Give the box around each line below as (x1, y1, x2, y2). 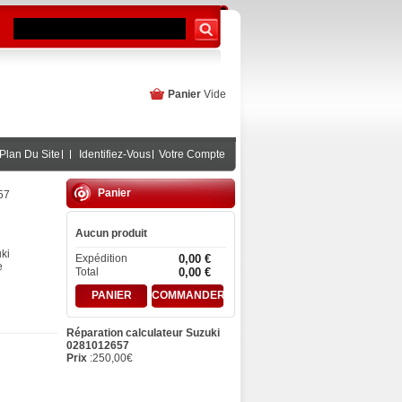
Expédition (75, 251, 127, 265)
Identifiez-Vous (79, 148, 151, 161)
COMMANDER (152, 288, 225, 301)
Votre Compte (159, 148, 225, 161)
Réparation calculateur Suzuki (66, 326, 220, 339)
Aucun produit (75, 227, 147, 240)
